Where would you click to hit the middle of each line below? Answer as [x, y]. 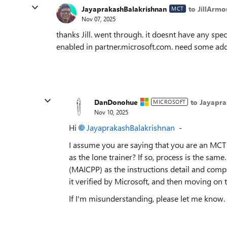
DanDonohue [116, 102]
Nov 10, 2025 [111, 112]
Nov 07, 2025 [99, 18]
